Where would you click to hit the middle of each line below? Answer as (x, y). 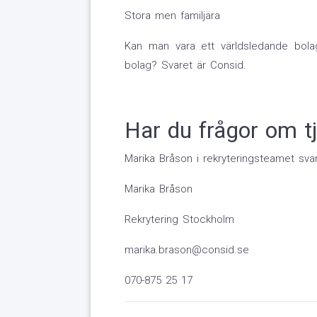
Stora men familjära (172, 16)
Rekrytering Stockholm (179, 220)
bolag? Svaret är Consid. (185, 65)
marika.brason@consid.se (186, 250)
